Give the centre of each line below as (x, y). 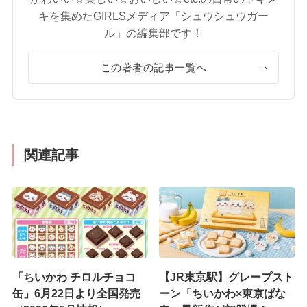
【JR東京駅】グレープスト (227, 277)
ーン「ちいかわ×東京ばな (223, 294)
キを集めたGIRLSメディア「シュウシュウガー (153, 16)
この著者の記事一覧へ (153, 68)
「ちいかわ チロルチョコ (74, 277)
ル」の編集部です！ (153, 33)
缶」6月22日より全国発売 (76, 294)
